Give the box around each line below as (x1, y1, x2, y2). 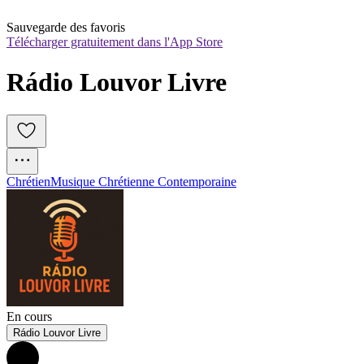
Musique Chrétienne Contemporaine (50, 175, 236, 189)
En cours (6, 310, 52, 324)
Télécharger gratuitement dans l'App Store (6, 35, 223, 50)
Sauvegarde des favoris (6, 20, 125, 35)
